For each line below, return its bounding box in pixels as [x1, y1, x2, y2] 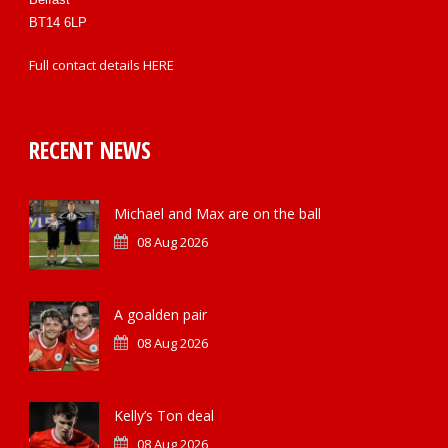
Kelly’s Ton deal [114, 406, 214, 425]
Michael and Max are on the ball [114, 204, 321, 223]
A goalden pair [114, 305, 207, 324]
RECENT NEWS [29, 134, 151, 166]
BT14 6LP [29, 15, 87, 30]
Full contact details [29, 56, 143, 74]
